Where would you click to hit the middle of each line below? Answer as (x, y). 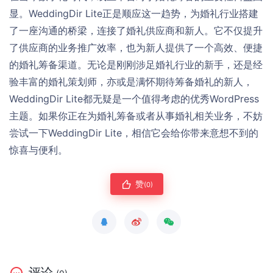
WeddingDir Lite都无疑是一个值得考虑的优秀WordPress (134, 98)
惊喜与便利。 (38, 150)
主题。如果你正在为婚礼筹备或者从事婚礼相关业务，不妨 (136, 115)
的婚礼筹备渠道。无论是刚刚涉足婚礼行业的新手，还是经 (136, 64)
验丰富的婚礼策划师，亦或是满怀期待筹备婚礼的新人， (131, 81)
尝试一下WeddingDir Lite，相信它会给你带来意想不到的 (134, 133)
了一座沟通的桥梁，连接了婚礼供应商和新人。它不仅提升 (136, 30)
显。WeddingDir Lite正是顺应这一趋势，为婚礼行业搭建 (134, 13)
